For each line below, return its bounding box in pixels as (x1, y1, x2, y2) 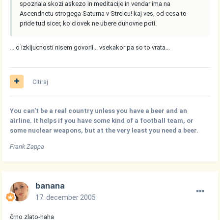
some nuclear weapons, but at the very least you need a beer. (10, 126, 199, 134)
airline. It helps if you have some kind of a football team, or (10, 116, 194, 124)
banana (35, 180, 65, 191)
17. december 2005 (35, 193, 96, 201)
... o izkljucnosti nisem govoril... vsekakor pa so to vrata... (10, 43, 170, 51)
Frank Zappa (10, 142, 45, 150)
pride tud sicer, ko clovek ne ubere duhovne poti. (20, 19, 157, 27)
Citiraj (32, 78, 49, 85)
